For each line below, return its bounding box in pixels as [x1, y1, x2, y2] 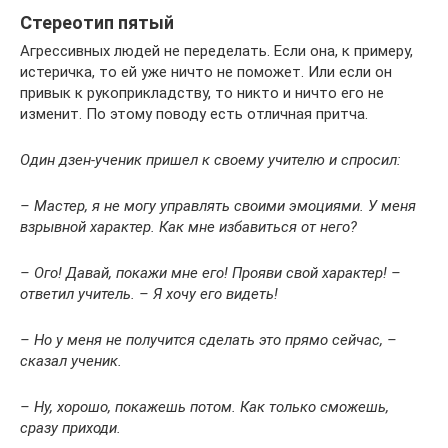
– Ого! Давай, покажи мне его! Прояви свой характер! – [20, 263, 401, 282]
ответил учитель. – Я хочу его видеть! [20, 284, 278, 303]
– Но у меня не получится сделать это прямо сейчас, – [20, 330, 397, 349]
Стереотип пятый [20, 11, 174, 33]
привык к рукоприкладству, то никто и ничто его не [20, 83, 384, 102]
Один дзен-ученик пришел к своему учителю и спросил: [20, 150, 401, 169]
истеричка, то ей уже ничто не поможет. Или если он [20, 62, 392, 81]
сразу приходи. [20, 418, 121, 437]
